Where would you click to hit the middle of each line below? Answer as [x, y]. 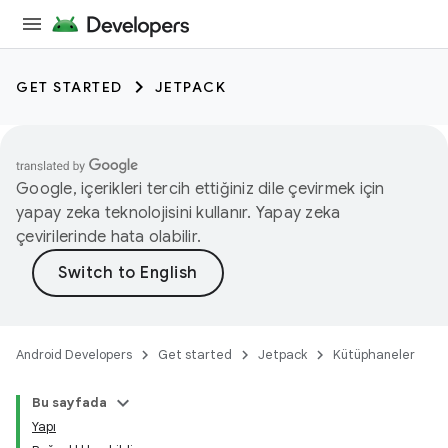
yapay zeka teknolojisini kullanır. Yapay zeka [178, 213]
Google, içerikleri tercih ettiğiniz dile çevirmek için [200, 189]
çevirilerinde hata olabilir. [108, 237]
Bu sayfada [69, 402]
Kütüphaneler [374, 354]
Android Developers [74, 354]
